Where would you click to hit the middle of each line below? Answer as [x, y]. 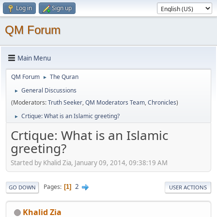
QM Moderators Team [115, 102]
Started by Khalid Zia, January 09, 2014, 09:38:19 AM [89, 163]
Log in [24, 8]
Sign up [62, 8]
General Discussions [49, 90]
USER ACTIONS [188, 187]
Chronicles [162, 102]
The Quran [64, 77]
